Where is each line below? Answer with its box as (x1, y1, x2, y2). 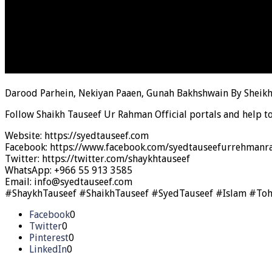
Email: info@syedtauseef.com (5, 175, 132, 188)
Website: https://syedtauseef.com (5, 129, 149, 141)
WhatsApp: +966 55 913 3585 (5, 164, 132, 176)
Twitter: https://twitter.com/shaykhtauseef (5, 152, 190, 165)
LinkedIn (29, 243, 67, 255)
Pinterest (29, 231, 69, 243)
